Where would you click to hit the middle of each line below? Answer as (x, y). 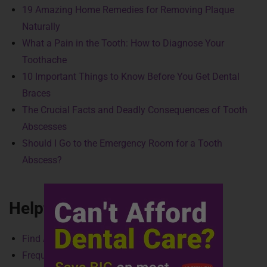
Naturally (41, 27)
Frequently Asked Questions (80, 255)
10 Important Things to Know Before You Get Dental (131, 77)
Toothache (44, 60)
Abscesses (44, 127)
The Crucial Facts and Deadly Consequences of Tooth (135, 110)
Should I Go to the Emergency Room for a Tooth (122, 143)
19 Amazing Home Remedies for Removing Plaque (128, 10)
